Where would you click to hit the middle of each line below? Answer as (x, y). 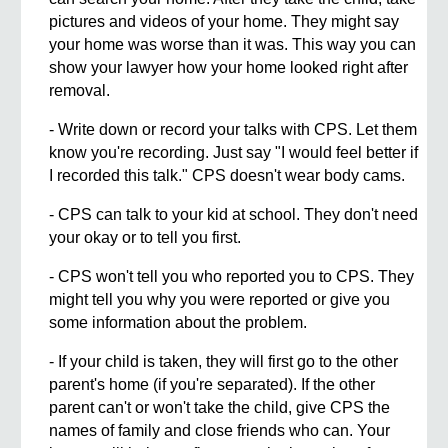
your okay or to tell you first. (145, 238)
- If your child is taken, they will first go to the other (224, 362)
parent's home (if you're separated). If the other (212, 385)
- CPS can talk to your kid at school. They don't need (234, 215)
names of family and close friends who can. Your (220, 431)
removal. (82, 91)
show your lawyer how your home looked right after (229, 68)
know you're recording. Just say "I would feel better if (234, 153)
